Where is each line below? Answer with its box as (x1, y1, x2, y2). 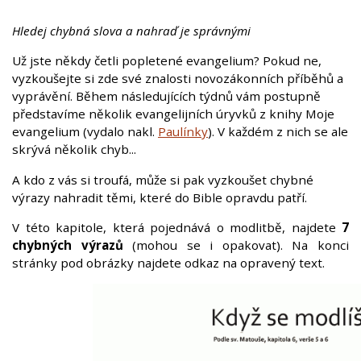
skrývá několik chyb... (12, 141, 136, 158)
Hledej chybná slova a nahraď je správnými (12, 23, 251, 39)
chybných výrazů (12, 236, 123, 253)
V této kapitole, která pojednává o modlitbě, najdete (12, 218, 342, 235)
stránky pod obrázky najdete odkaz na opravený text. (12, 254, 325, 271)
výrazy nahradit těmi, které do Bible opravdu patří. (12, 189, 307, 205)
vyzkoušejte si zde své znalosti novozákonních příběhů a (12, 70, 343, 87)
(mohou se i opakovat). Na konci (122, 236, 350, 253)
